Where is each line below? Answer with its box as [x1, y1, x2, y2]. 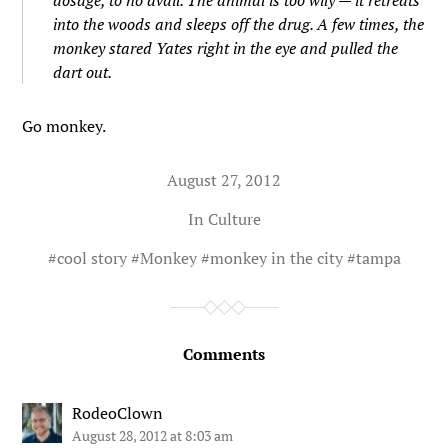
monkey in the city [209, 247, 343, 269]
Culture [207, 208, 261, 230]
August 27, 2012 [167, 169, 281, 191]
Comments [183, 343, 265, 365]
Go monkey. [22, 115, 107, 137]
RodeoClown [72, 402, 164, 424]
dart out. [53, 61, 113, 83]
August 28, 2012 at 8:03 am [72, 426, 234, 445]
